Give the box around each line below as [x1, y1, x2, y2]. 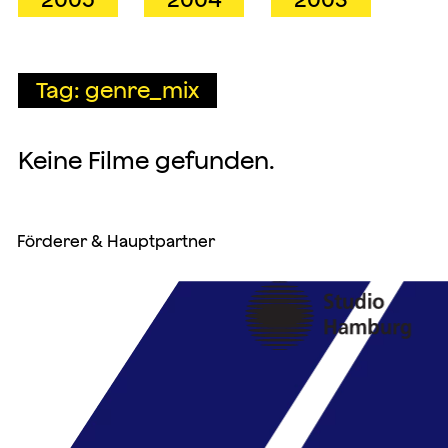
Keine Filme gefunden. [17, 145, 275, 174]
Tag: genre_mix [35, 77, 199, 104]
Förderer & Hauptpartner [17, 231, 216, 250]
